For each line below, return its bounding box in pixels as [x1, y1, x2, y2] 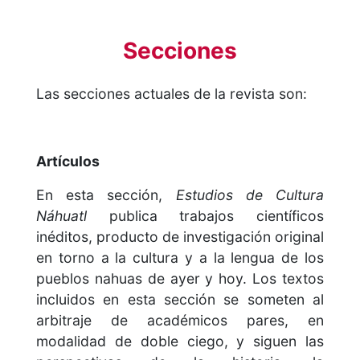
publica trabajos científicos [87, 207, 324, 225]
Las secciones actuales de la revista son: [36, 85, 307, 103]
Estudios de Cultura [175, 186, 325, 204]
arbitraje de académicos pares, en [36, 312, 324, 329]
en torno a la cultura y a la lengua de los [36, 249, 324, 267]
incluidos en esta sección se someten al [36, 291, 324, 309]
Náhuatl [36, 207, 87, 225]
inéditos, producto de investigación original [36, 228, 324, 246]
